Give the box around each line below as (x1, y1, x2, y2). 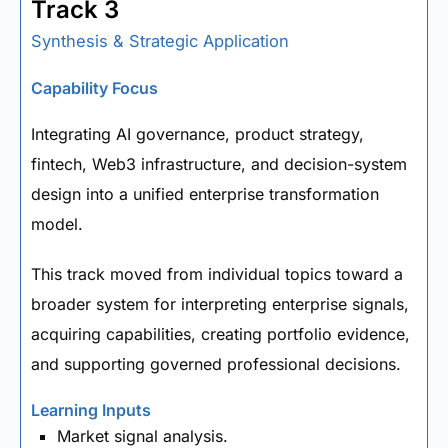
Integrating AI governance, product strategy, (31, 124, 364, 144)
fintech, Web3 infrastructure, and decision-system (31, 154, 407, 174)
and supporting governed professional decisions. (31, 354, 401, 374)
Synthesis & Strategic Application (31, 31, 289, 51)
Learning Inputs (31, 400, 151, 420)
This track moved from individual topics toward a (31, 264, 403, 284)
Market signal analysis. (57, 426, 228, 446)
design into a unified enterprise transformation (31, 184, 379, 204)
